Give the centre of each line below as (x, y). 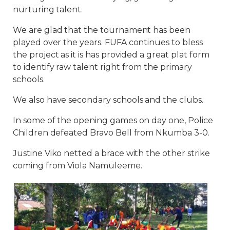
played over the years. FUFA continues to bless (108, 42)
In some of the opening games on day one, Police (113, 120)
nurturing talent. (48, 9)
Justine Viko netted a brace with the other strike (111, 153)
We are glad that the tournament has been (102, 30)
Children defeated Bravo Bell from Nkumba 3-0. (111, 132)
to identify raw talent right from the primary (102, 67)
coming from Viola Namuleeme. (78, 165)
